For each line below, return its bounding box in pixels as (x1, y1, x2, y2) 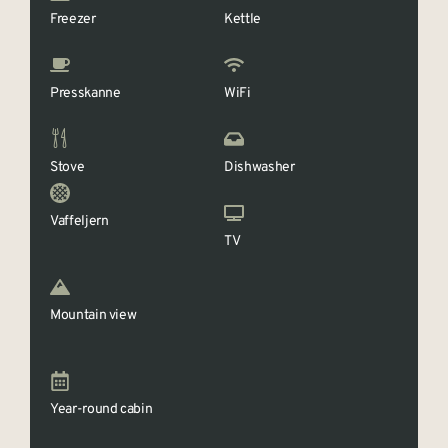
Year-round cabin (50, 400, 153, 418)
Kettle (224, 10, 261, 28)
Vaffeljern (50, 212, 109, 230)
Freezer (50, 10, 96, 28)
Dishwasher (224, 158, 295, 176)
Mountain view (50, 306, 137, 324)
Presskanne (50, 84, 121, 102)
